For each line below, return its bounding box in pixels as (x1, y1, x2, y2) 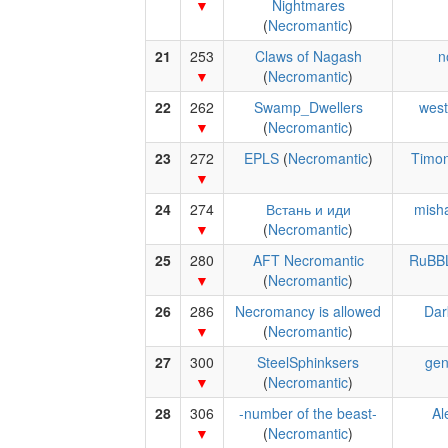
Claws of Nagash (254, 46, 362, 66)
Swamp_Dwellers (253, 97, 363, 117)
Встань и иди (265, 199, 351, 219)
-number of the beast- (239, 403, 377, 423)
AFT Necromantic (252, 250, 364, 270)
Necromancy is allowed (235, 301, 381, 321)
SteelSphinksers (257, 352, 359, 372)
